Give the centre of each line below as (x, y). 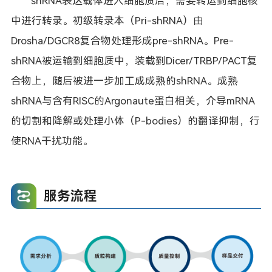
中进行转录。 (42, 20)
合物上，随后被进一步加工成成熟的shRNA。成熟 (124, 80)
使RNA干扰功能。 (52, 141)
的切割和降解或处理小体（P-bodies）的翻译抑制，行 (135, 121)
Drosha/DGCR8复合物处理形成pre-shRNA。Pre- (122, 40)
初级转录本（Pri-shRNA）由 (138, 20)
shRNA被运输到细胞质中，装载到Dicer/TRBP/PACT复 (134, 60)
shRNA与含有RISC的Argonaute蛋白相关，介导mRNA (133, 100)
